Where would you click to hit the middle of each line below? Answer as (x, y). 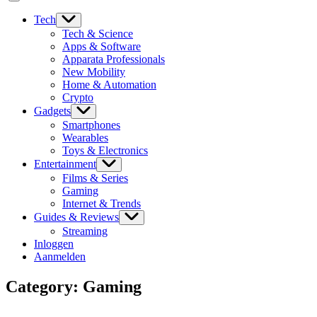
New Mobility (94, 72)
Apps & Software (102, 46)
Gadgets (52, 111)
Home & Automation (109, 85)
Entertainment (65, 164)
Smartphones (91, 125)
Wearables (85, 138)
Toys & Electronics (105, 150)
